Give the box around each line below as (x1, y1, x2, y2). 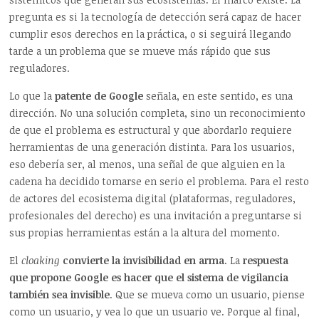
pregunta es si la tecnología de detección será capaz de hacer (9, 9, 302, 23)
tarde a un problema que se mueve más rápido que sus (9, 43, 271, 58)
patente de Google (52, 88, 144, 103)
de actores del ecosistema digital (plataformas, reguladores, (9, 191, 296, 205)
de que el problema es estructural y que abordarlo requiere (9, 122, 293, 137)
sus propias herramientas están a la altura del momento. (9, 225, 281, 239)
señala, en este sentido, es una (143, 88, 293, 103)
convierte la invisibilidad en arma (63, 253, 225, 267)
